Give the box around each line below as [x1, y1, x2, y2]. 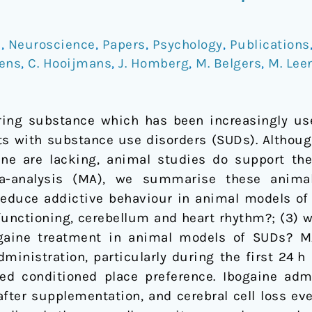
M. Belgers [196, 55, 261, 71]
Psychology [152, 36, 223, 52]
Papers [102, 36, 146, 52]
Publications [229, 36, 310, 52]
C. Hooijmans [28, 55, 111, 71]
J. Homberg [118, 55, 189, 71]
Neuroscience [8, 36, 95, 52]
